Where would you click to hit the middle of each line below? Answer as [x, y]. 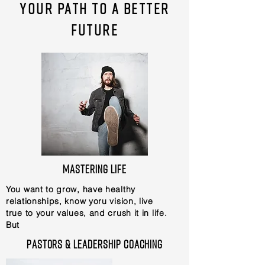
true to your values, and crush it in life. [87, 213]
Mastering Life [95, 169]
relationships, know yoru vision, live [80, 201]
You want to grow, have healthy [71, 189]
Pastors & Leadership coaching [95, 244]
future [95, 30]
